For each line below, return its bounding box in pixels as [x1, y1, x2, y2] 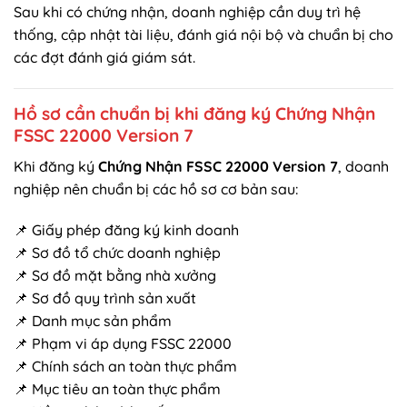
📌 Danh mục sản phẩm [14, 312, 172, 331]
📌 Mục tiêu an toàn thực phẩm [14, 380, 221, 399]
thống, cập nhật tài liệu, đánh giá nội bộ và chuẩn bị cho [14, 25, 393, 45]
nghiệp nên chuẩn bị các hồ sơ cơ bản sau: [14, 179, 298, 198]
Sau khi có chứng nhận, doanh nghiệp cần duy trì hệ [14, 3, 361, 22]
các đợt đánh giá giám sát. [14, 48, 195, 67]
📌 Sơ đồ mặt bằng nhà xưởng [14, 266, 216, 285]
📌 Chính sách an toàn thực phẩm [14, 357, 237, 376]
